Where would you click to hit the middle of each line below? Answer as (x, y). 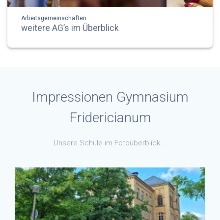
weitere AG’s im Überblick (70, 28)
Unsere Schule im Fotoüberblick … (110, 143)
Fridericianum (110, 117)
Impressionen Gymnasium (110, 97)
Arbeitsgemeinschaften (54, 18)
